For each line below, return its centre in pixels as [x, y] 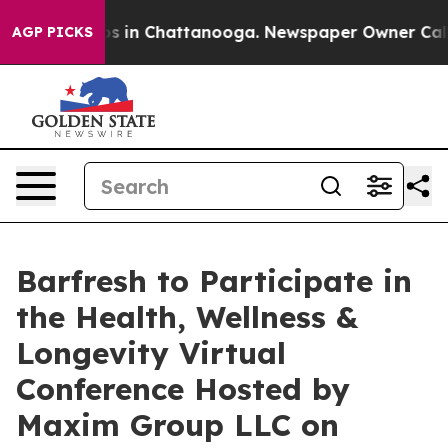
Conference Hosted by [183, 389]
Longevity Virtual [151, 353]
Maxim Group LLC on [177, 425]
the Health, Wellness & [187, 317]
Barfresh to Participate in [214, 281]
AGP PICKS [52, 32]
